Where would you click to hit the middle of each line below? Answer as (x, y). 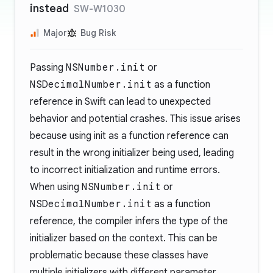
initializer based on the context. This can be (124, 238)
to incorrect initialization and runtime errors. (125, 170)
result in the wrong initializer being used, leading (132, 153)
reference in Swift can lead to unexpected (120, 102)
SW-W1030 (100, 9)
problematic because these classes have (119, 255)
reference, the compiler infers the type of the (129, 221)
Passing (48, 68)
